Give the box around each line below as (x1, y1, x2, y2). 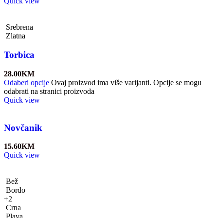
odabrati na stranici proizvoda (4, 87, 94, 95)
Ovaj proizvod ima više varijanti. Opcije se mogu (51, 78, 201, 87)
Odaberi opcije (4, 78, 49, 87)
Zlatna (6, 32, 25, 40)
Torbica (4, 50, 35, 60)
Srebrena (6, 23, 33, 32)
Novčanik (4, 122, 42, 133)
